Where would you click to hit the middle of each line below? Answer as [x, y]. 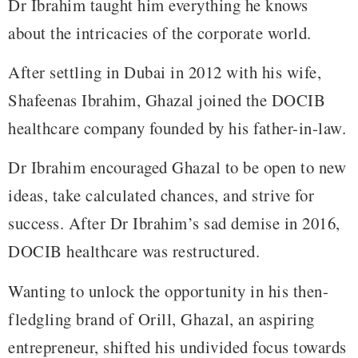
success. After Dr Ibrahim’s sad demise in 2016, [174, 223]
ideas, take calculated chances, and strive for [161, 195]
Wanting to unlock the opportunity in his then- [168, 290]
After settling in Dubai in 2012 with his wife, [165, 72]
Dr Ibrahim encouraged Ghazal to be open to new [177, 167]
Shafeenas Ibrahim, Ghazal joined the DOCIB [167, 100]
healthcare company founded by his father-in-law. [177, 128]
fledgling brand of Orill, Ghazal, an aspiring [161, 318]
